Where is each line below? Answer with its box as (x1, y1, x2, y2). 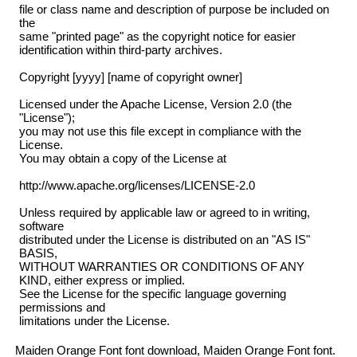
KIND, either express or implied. (18, 273, 185, 288)
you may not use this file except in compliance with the (18, 124, 301, 139)
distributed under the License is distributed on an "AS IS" (18, 233, 310, 247)
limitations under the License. (18, 314, 170, 328)
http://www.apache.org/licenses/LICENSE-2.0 (18, 178, 255, 193)
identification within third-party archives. (18, 43, 222, 57)
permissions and (18, 300, 105, 315)
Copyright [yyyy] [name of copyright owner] (18, 70, 242, 84)
